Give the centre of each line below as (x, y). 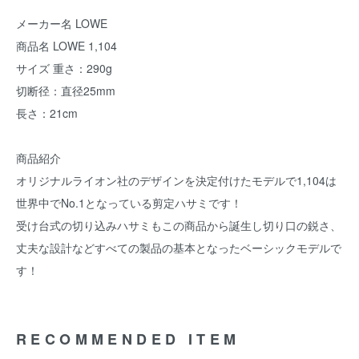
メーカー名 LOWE (62, 23)
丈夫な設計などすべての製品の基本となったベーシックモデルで (179, 248)
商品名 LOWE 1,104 (67, 46)
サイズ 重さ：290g (64, 68)
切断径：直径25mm (66, 91)
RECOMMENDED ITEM (128, 339)
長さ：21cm (47, 113)
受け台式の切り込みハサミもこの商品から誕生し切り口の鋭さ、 (179, 225)
